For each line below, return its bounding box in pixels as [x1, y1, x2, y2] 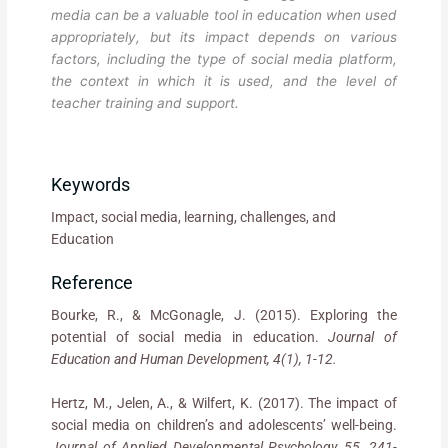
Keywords [51, 173, 131, 195]
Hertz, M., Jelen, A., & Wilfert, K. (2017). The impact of [51, 394, 397, 411]
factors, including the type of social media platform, [51, 50, 397, 67]
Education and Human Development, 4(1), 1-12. [51, 350, 338, 367]
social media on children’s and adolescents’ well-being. [51, 416, 397, 433]
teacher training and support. [51, 94, 240, 111]
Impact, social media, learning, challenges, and [51, 208, 337, 225]
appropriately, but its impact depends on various [51, 28, 397, 45]
